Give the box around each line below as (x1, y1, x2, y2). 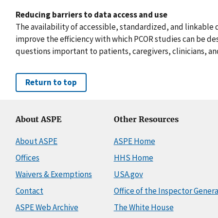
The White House (113, 202, 174, 213)
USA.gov (113, 169, 143, 180)
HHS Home (113, 152, 153, 163)
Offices (16, 152, 39, 163)
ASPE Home (113, 136, 155, 147)
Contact (16, 185, 43, 197)
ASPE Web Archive (16, 202, 78, 213)
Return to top (25, 77, 77, 88)
